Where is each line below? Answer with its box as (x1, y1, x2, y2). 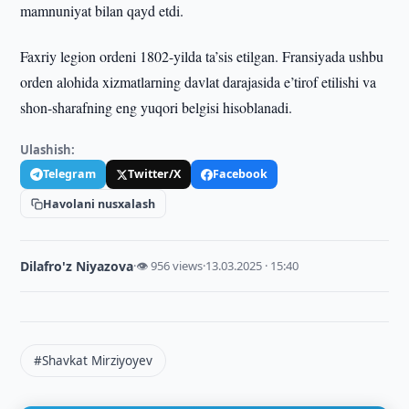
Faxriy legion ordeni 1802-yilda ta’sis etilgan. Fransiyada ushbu (20, 47, 384, 66)
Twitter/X (128, 166, 182, 182)
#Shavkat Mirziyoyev (34, 352, 153, 369)
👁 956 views (136, 257, 204, 274)
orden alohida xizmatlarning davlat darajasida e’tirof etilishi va (20, 72, 377, 91)
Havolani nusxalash (43, 195, 156, 212)
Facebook (213, 166, 268, 182)
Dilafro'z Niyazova (20, 257, 134, 275)
